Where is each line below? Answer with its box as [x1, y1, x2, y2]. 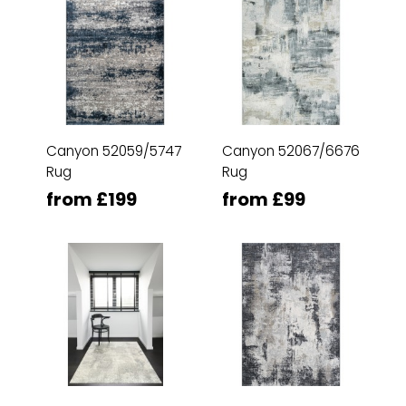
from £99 [222, 187, 305, 212]
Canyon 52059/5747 [46, 141, 181, 160]
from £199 [46, 187, 137, 212]
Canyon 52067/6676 [222, 141, 360, 160]
